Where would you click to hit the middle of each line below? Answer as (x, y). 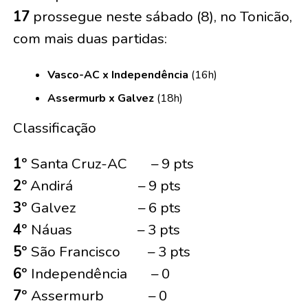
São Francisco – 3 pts (110, 252)
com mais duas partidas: (90, 39)
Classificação (54, 128)
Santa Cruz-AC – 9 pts (112, 164)
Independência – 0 (100, 274)
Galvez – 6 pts (106, 208)
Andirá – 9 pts (103, 186)
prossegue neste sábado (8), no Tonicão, (161, 17)
